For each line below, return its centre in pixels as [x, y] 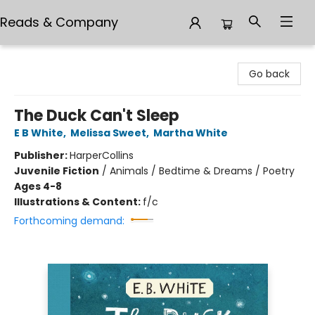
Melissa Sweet [108, 133]
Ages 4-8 [38, 186]
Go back [269, 74]
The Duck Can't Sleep [97, 116]
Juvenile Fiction [57, 171]
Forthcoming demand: [69, 221]
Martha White [191, 133]
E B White [39, 133]
